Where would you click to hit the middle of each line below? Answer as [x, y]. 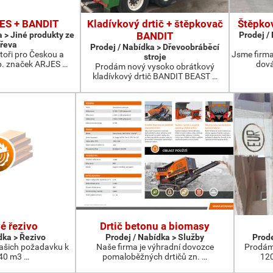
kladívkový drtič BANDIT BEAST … [155, 76]
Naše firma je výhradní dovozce [155, 247]
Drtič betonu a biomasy [155, 226]
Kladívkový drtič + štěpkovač [155, 24]
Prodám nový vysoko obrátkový [155, 66]
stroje [155, 57]
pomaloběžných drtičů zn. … [155, 257]
